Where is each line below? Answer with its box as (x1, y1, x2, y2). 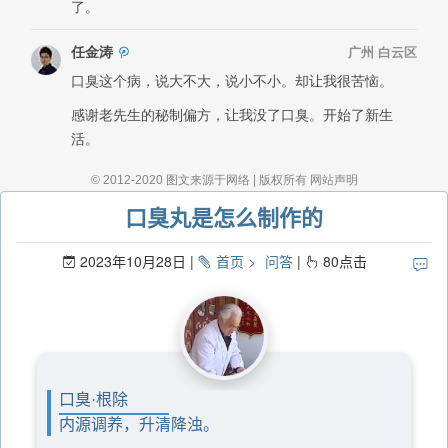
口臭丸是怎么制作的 (125, 201, 323, 233)
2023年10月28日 (80, 251, 187, 271)
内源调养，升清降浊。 (58, 416, 219, 433)
